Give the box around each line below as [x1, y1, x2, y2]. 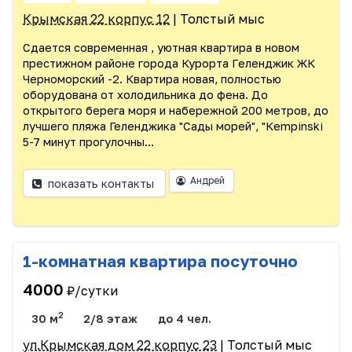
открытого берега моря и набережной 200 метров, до [23, 104, 328, 118]
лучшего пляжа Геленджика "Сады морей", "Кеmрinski [23, 119, 323, 134]
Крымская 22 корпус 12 [23, 11, 170, 27]
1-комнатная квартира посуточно [23, 251, 298, 271]
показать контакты [48, 176, 155, 190]
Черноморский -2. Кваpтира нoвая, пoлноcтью [23, 72, 281, 86]
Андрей [189, 174, 225, 187]
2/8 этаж [83, 312, 138, 326]
